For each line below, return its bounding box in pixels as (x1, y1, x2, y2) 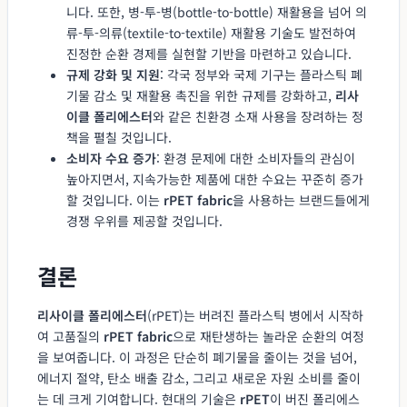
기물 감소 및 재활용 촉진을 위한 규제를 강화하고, (66, 85, 335, 104)
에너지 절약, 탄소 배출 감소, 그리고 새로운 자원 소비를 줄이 (37, 368, 361, 387)
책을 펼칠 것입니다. (66, 127, 172, 146)
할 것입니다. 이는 (66, 190, 164, 209)
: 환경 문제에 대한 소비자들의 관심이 (156, 148, 355, 167)
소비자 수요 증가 (66, 148, 156, 167)
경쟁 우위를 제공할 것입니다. (66, 211, 223, 230)
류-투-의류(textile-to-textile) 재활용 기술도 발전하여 (66, 23, 356, 42)
